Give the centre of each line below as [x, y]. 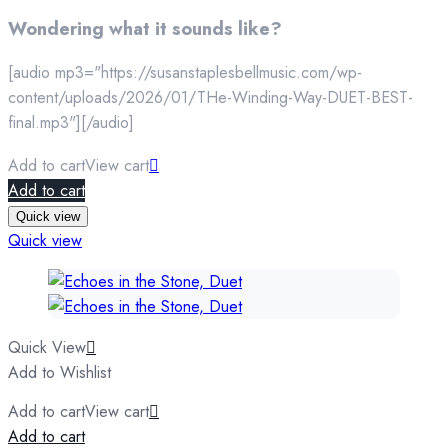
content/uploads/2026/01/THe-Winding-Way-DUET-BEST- [210, 97]
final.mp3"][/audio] [71, 122]
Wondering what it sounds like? [147, 28]
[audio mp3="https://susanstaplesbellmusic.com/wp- [185, 72]
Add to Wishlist [59, 372]
